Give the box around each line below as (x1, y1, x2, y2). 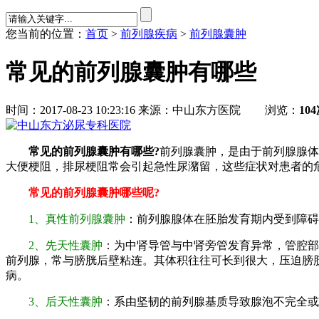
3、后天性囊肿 (28, 296, 103, 308)
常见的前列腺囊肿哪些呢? (6, 187, 159, 199)
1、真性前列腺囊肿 (28, 213, 125, 226)
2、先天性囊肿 (28, 239, 103, 252)
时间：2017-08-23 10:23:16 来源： (6, 104, 172, 117)
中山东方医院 (172, 104, 241, 117)
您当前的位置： (6, 27, 85, 40)
